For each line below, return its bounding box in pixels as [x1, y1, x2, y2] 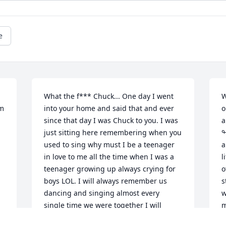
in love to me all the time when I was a [44, 152, 175, 162]
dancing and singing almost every [44, 188, 160, 198]
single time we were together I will [44, 200, 162, 210]
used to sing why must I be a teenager [44, 140, 175, 150]
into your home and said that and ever [44, 103, 175, 114]
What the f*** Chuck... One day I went [44, 91, 174, 101]
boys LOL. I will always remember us [44, 176, 167, 186]
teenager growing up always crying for [44, 164, 176, 174]
